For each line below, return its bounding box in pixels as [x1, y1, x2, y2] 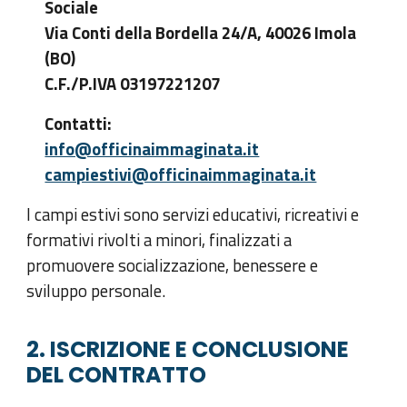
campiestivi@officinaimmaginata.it [45, 162, 317, 187]
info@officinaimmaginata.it [45, 136, 260, 162]
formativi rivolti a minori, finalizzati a [26, 227, 293, 253]
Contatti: [45, 111, 113, 136]
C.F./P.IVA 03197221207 [45, 71, 221, 96]
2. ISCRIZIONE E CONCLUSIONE [26, 333, 350, 364]
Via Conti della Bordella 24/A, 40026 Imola [45, 20, 357, 45]
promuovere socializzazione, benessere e [26, 253, 319, 278]
